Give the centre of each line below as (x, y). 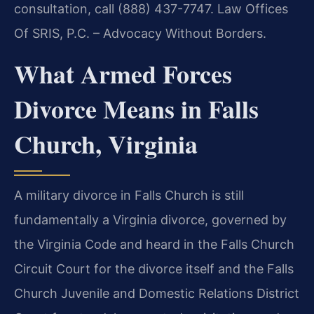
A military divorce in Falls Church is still (129, 195)
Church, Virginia (106, 143)
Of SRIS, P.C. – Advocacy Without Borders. (140, 34)
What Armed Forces (123, 73)
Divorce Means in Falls (136, 108)
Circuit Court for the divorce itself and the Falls (154, 268)
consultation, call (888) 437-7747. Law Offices (151, 9)
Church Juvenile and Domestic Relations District (157, 293)
